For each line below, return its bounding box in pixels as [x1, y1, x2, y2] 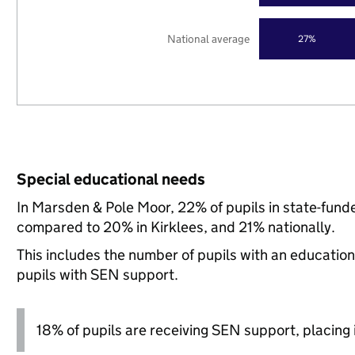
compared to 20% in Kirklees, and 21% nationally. [16, 218, 335, 236]
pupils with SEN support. [16, 265, 178, 284]
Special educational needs [16, 170, 205, 189]
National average [167, 31, 250, 46]
